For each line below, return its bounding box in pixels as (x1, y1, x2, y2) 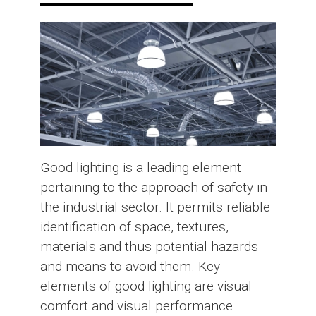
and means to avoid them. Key (39, 257, 220, 274)
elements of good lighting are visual (39, 277, 252, 294)
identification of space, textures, (39, 218, 229, 235)
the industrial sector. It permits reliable (39, 198, 270, 215)
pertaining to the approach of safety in (39, 178, 267, 195)
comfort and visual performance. (39, 297, 236, 314)
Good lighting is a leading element (39, 159, 241, 176)
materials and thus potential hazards (39, 238, 258, 255)
